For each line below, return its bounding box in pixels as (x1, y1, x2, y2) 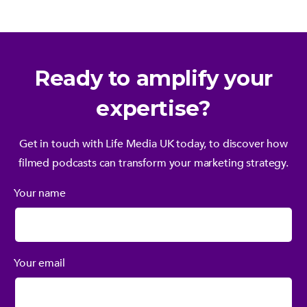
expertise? (96, 95, 211, 121)
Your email (14, 255, 65, 271)
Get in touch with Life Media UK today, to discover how (19, 136, 288, 151)
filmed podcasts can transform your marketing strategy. (19, 155, 288, 171)
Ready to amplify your (34, 64, 273, 91)
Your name (14, 185, 66, 201)
